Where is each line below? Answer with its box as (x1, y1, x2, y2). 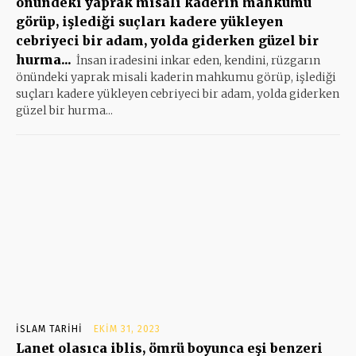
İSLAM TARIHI (16, 323, 83, 335)
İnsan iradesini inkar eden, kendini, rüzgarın (76, 52, 320, 68)
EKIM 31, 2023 (94, 323, 161, 335)
